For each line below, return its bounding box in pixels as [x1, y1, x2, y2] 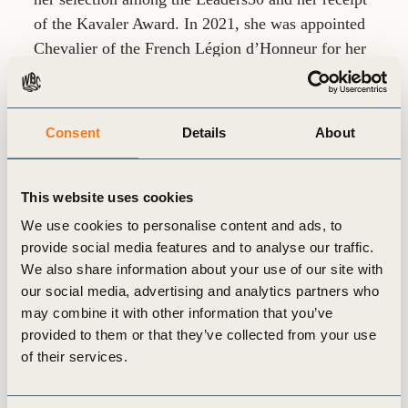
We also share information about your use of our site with [21, 261, 383, 277]
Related [34, 214, 187, 264]
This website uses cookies [21, 189, 194, 205]
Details [181, 124, 227, 140]
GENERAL [66, 370, 138, 386]
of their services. [21, 349, 127, 364]
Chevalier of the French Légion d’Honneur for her [34, 38, 366, 57]
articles [34, 258, 169, 309]
